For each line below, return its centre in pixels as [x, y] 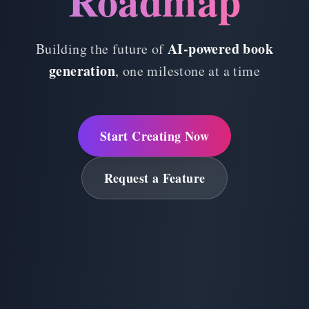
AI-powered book [221, 49]
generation [82, 71]
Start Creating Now [154, 136]
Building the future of [102, 49]
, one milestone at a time [188, 71]
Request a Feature [154, 178]
